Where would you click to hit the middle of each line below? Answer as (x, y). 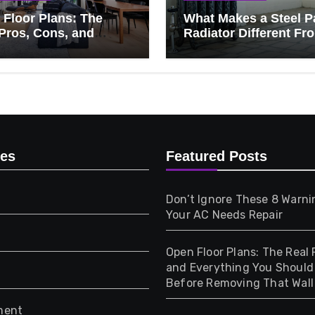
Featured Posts (217, 156)
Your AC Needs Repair (224, 215)
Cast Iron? (215, 48)
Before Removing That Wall (240, 283)
